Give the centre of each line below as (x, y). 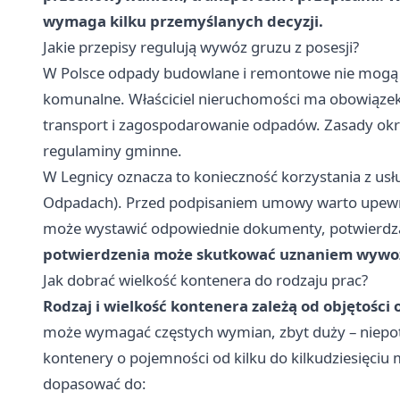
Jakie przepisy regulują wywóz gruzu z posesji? (201, 46)
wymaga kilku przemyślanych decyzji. (183, 21)
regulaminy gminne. (112, 150)
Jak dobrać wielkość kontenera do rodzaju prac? (205, 279)
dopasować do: (95, 383)
